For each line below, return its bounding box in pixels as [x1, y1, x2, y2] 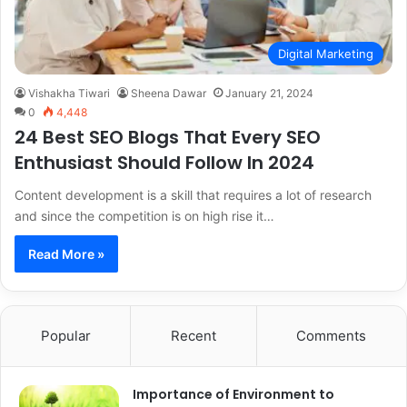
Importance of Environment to [133, 384, 334, 403]
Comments [296, 326, 367, 344]
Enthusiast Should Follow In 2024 [15, 149, 314, 175]
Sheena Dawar [131, 85, 206, 100]
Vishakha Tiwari [28, 85, 110, 100]
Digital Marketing [278, 45, 373, 61]
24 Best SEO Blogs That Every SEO [15, 124, 321, 150]
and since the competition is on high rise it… [15, 207, 274, 223]
